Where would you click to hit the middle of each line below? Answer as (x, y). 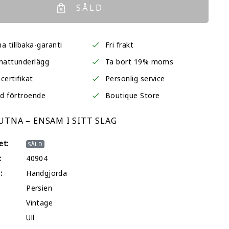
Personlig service (135, 78)
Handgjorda (47, 173)
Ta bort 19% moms (139, 62)
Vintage (39, 203)
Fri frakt (119, 45)
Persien (39, 188)
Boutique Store (132, 95)
